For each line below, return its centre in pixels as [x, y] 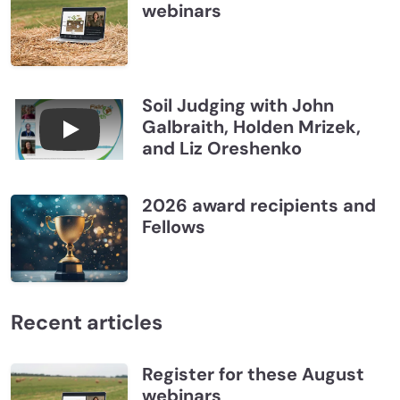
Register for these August [253, 374]
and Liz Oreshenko [221, 148]
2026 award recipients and [258, 205]
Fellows [173, 226]
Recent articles [87, 322]
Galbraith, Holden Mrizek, [251, 126]
